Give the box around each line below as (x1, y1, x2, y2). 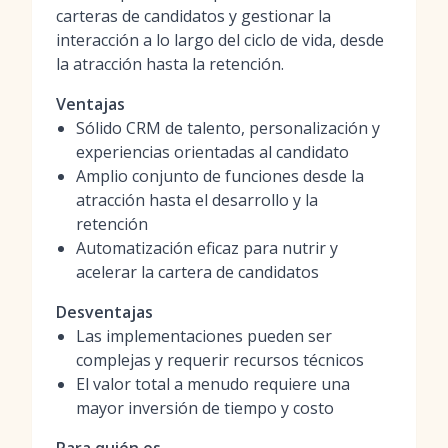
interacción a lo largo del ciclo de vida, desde (56, 29, 384, 51)
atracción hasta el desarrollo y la (76, 189, 318, 211)
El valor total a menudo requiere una (76, 373, 350, 395)
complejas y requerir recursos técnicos (76, 349, 364, 371)
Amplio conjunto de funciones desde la (76, 165, 364, 187)
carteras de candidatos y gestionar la (56, 5, 331, 27)
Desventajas (56, 301, 153, 323)
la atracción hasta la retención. (56, 53, 284, 75)
